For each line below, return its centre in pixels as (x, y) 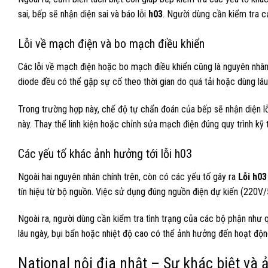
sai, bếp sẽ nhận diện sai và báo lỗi (83, 14)
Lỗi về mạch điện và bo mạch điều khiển (111, 43)
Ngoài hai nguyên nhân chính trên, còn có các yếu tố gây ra (128, 176)
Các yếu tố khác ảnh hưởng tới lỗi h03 (105, 153)
